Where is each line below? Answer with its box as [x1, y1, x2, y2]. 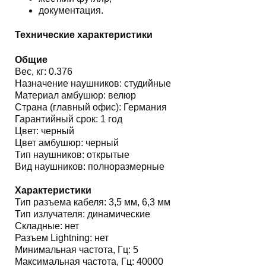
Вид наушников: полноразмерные [14, 161, 164, 172]
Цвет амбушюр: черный [14, 137, 119, 148]
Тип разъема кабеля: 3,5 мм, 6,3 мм [14, 197, 170, 207]
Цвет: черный [14, 125, 74, 136]
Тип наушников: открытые [14, 149, 129, 160]
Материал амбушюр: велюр [14, 90, 136, 100]
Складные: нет [14, 220, 79, 231]
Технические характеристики [14, 30, 153, 40]
